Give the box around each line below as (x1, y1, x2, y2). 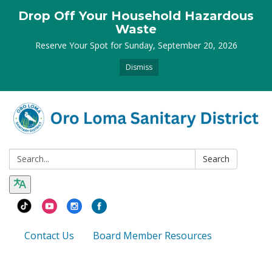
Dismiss (126, 62, 152, 72)
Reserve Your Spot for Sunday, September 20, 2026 (35, 39, 237, 51)
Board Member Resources (93, 228, 212, 242)
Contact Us (24, 228, 74, 242)
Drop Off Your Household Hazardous (18, 8, 254, 23)
